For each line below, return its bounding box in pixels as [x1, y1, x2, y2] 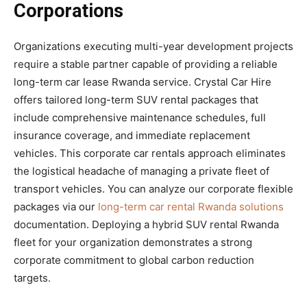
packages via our [14, 199, 98, 213]
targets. [14, 271, 51, 284]
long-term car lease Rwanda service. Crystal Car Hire [14, 75, 271, 88]
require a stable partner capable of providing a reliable [14, 57, 278, 71]
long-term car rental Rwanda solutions [98, 199, 284, 213]
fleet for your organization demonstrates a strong [14, 235, 252, 249]
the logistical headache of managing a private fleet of [14, 164, 269, 177]
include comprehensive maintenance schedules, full [14, 110, 266, 124]
